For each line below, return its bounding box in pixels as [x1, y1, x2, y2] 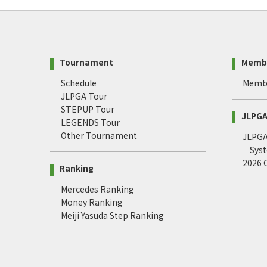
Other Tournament [61, 129, 137, 142]
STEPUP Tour [61, 103, 114, 116]
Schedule [61, 77, 97, 89]
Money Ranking [61, 196, 123, 209]
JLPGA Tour [61, 90, 107, 103]
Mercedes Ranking [61, 183, 134, 195]
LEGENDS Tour [61, 116, 120, 129]
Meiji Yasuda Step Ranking [61, 209, 164, 222]
